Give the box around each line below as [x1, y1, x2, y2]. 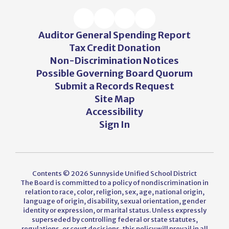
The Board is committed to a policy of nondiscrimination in [20, 178, 209, 187]
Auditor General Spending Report [38, 29, 191, 41]
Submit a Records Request [55, 80, 174, 92]
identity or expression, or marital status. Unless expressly [22, 206, 207, 215]
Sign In [99, 119, 130, 130]
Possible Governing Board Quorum [36, 67, 193, 79]
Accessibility [86, 106, 143, 118]
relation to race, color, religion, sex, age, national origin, [25, 188, 204, 196]
